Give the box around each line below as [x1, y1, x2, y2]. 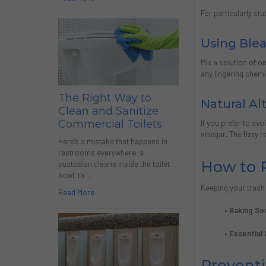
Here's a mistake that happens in [58, 137, 167, 147]
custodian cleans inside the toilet [58, 159, 170, 169]
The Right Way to [58, 91, 151, 104]
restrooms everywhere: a [58, 148, 144, 158]
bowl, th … [58, 170, 93, 180]
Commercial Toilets [58, 117, 162, 131]
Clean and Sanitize [58, 104, 159, 118]
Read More [58, 188, 94, 198]
